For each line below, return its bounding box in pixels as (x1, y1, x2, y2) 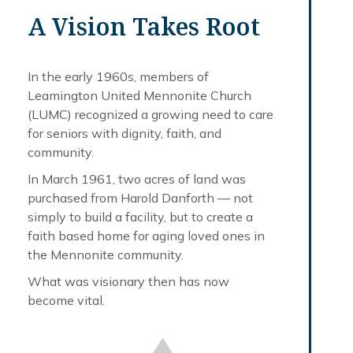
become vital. (28, 292, 105, 308)
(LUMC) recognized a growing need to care (28, 106, 273, 122)
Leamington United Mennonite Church (28, 87, 251, 103)
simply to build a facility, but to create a (28, 208, 253, 225)
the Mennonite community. (28, 246, 184, 262)
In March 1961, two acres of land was (28, 170, 246, 187)
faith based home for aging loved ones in (28, 227, 265, 243)
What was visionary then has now (28, 273, 229, 289)
